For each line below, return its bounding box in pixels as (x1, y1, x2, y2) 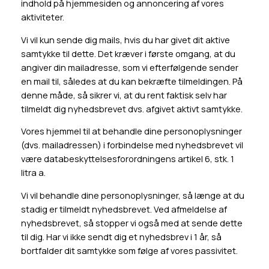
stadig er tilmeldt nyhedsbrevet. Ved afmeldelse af (20, 203, 227, 215)
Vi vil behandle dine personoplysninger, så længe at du (20, 189, 244, 201)
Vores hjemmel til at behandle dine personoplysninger (20, 125, 242, 138)
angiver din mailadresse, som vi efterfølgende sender (20, 61, 238, 73)
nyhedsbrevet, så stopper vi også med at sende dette (20, 217, 243, 229)
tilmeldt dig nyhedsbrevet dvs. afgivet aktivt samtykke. (20, 103, 244, 115)
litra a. (20, 167, 46, 179)
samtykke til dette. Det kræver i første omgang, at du (20, 47, 235, 59)
